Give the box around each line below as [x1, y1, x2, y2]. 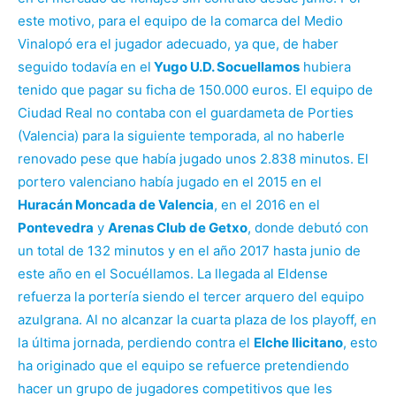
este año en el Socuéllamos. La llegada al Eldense [18, 264, 328, 282]
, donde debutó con [247, 218, 369, 236]
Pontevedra [18, 218, 94, 236]
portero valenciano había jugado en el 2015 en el [18, 172, 322, 190]
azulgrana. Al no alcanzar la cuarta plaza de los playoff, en [18, 310, 377, 328]
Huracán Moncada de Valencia [18, 195, 214, 213]
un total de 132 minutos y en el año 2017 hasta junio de [18, 241, 361, 259]
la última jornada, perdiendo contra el [18, 333, 254, 351]
